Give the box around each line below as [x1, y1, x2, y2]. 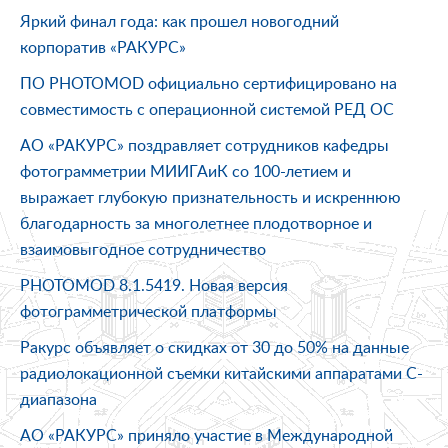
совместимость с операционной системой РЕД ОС [20, 97, 394, 120]
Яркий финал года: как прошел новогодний [20, 9, 339, 32]
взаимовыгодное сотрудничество [20, 237, 266, 260]
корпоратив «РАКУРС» [20, 35, 186, 58]
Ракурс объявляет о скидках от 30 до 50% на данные [20, 335, 409, 358]
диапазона [20, 387, 97, 410]
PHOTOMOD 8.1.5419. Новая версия [20, 273, 288, 296]
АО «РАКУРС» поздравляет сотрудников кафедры [20, 133, 389, 156]
